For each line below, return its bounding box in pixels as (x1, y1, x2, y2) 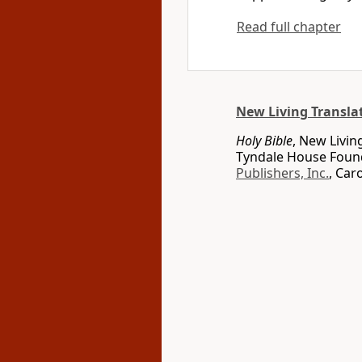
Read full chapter (237, 18, 341, 36)
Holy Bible (236, 132, 293, 149)
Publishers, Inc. (236, 164, 329, 182)
